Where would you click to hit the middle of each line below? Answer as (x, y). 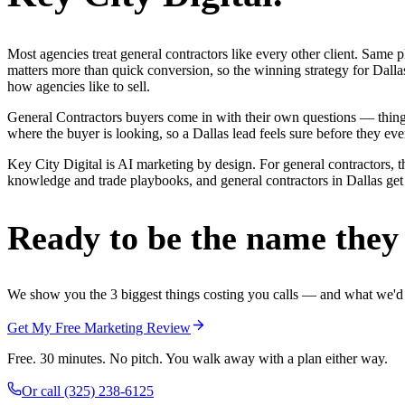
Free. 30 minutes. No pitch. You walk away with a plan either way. (198, 358)
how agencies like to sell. (79, 87)
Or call (43, 391)
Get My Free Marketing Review (99, 327)
